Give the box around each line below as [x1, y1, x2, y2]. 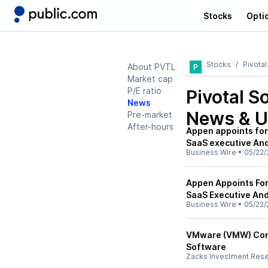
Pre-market [127, 109, 172, 120]
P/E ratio [127, 86, 162, 96]
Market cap [127, 74, 173, 84]
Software [186, 242, 226, 252]
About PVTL [127, 62, 175, 72]
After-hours [127, 121, 173, 132]
